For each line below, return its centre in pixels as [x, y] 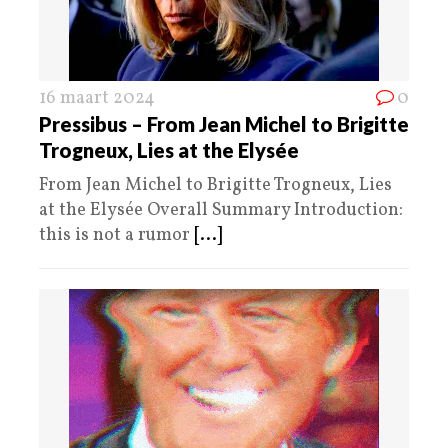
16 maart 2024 [97, 98]
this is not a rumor [116, 235]
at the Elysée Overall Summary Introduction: [221, 210]
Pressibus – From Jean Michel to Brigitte [224, 123]
